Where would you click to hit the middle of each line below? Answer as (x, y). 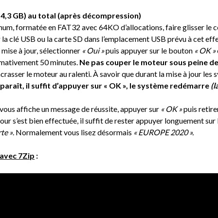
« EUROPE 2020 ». (163, 132)
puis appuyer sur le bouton (149, 50)
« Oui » (93, 50)
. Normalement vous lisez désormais (73, 132)
